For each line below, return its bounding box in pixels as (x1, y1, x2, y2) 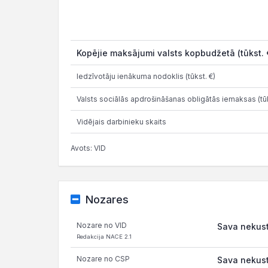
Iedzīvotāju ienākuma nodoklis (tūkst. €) (77, 72, 215, 81)
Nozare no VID (77, 221, 127, 230)
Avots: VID (71, 144, 106, 153)
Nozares (85, 193, 129, 206)
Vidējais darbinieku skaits (77, 117, 166, 126)
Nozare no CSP (77, 254, 130, 263)
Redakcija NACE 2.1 (77, 233, 132, 240)
